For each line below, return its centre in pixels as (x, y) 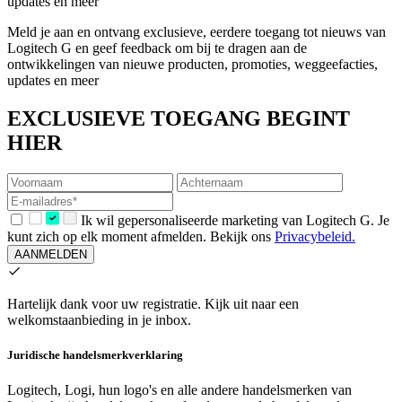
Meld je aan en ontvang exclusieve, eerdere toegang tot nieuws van (197, 31)
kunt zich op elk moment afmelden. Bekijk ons (141, 236)
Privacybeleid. (315, 236)
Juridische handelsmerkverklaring (95, 354)
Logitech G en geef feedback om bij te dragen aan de (157, 48)
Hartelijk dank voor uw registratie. (104, 303)
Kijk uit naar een (252, 303)
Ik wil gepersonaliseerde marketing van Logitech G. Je (235, 220)
